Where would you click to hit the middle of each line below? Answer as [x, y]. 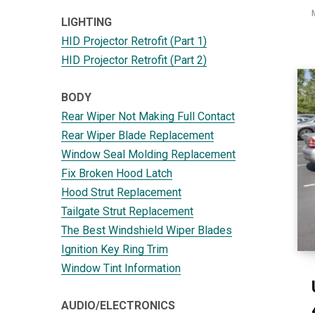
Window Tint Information [121, 268]
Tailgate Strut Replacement [127, 211]
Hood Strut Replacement [121, 192]
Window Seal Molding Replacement [148, 154]
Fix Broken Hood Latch [117, 173]
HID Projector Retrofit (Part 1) [134, 41]
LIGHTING [86, 22]
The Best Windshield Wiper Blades [147, 230]
